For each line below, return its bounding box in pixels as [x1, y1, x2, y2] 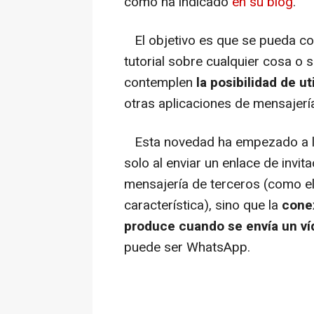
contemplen [124, 73, 196, 93]
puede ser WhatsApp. [124, 238, 250, 258]
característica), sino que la [124, 196, 282, 216]
